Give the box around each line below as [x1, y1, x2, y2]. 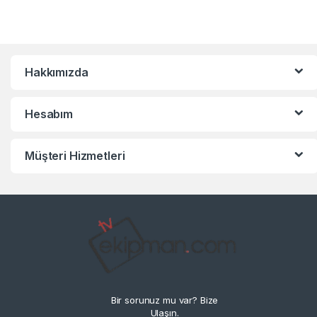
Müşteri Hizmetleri [25, 148, 125, 163]
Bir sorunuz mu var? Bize [110, 294, 219, 306]
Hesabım [25, 106, 74, 121]
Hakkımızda [25, 64, 88, 79]
